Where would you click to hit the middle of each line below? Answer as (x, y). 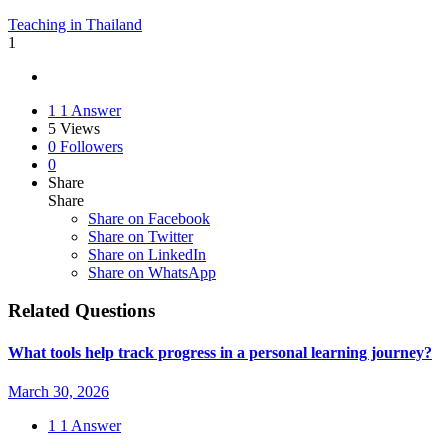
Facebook (179, 218)
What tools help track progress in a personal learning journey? (220, 352)
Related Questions (81, 311)
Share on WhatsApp (152, 272)
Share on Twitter (140, 236)
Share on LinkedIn (147, 254)
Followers (91, 146)
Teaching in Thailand (75, 24)
